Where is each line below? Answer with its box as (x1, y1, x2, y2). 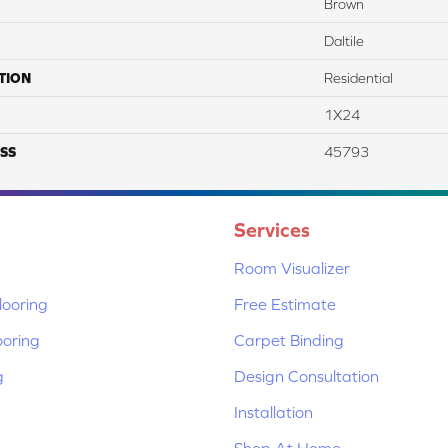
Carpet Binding (234, 330, 344, 349)
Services (234, 217, 310, 241)
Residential (324, 69, 393, 86)
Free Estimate (234, 294, 336, 313)
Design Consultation (234, 366, 379, 385)
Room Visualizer (234, 258, 350, 277)
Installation (234, 402, 313, 421)
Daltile (324, 32, 364, 49)
